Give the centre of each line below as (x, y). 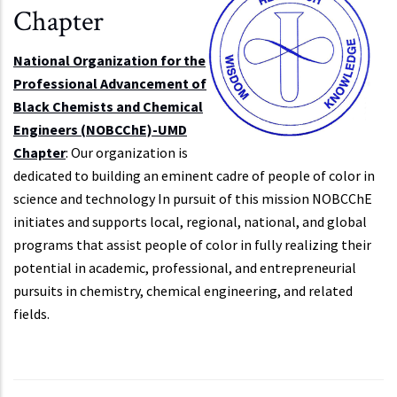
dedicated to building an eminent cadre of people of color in (194, 175)
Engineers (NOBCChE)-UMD (100, 129)
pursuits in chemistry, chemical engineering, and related (183, 290)
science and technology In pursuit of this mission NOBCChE (193, 198)
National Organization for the (109, 60)
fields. (31, 313)
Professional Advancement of (110, 83)
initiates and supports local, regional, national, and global (190, 221)
